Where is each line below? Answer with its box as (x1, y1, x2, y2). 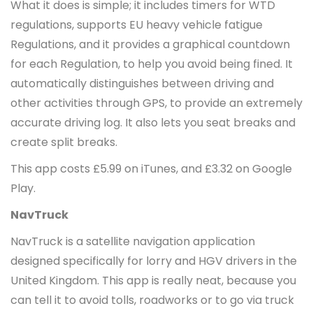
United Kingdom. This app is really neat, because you (10, 272, 296, 289)
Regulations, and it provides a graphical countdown (10, 36, 290, 52)
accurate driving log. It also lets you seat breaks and (10, 114, 296, 131)
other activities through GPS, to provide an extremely (10, 94, 303, 111)
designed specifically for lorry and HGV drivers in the (10, 252, 297, 269)
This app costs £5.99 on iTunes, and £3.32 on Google (10, 160, 292, 177)
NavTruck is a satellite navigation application (10, 233, 255, 249)
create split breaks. (10, 133, 117, 150)
